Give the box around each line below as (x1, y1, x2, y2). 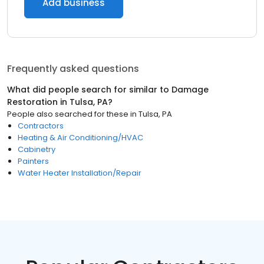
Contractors (18, 120, 64, 131)
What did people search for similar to (7, 84, 171, 95)
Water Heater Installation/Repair (18, 167, 141, 179)
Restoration (7, 96, 58, 108)
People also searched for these (7, 108, 128, 120)
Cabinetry (18, 144, 55, 155)
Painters (18, 156, 49, 167)
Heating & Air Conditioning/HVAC (18, 132, 143, 143)
